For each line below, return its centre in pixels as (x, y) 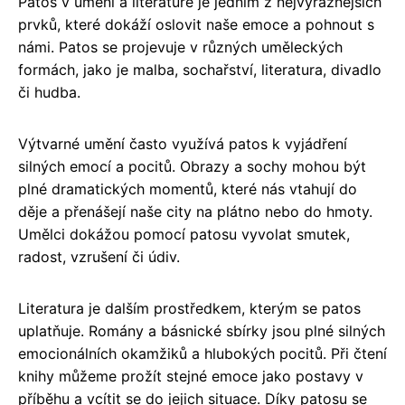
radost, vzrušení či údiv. (99, 256)
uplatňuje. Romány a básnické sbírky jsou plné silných (202, 330)
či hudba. (49, 92)
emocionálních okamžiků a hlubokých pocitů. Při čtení (202, 353)
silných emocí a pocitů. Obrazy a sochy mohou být (192, 166)
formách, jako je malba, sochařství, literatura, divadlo (200, 69)
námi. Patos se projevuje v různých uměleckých (180, 47)
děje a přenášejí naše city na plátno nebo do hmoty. (195, 211)
